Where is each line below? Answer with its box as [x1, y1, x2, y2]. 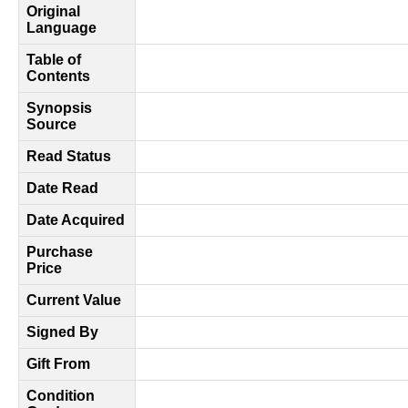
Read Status [26, 148, 111, 164]
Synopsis [26, 100, 92, 116]
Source [26, 117, 76, 132]
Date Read [26, 180, 98, 196]
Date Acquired [26, 212, 125, 228]
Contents [26, 68, 90, 84]
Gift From [26, 356, 90, 372]
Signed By [26, 324, 98, 340]
